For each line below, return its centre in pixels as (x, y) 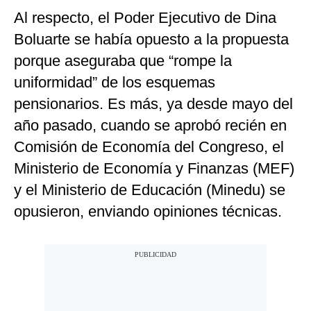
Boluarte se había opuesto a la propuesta (151, 40)
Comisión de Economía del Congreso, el (149, 147)
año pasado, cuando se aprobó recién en (150, 126)
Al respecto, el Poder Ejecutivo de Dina (145, 18)
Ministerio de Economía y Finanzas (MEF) (154, 169)
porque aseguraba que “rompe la (123, 61)
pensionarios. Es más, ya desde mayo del (153, 104)
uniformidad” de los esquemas (115, 83)
